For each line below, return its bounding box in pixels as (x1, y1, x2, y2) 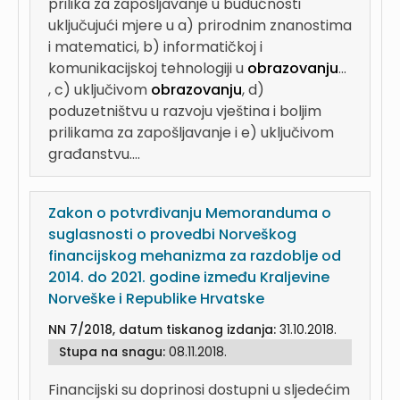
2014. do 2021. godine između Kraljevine (48, 267, 329, 287)
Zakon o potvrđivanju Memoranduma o (48, 203, 331, 223)
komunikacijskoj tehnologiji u (48, 58, 247, 79)
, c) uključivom (48, 79, 151, 100)
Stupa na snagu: (59, 343, 169, 361)
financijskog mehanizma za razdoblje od (48, 246, 341, 266)
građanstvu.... (48, 144, 140, 164)
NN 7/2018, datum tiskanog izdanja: (48, 321, 279, 338)
